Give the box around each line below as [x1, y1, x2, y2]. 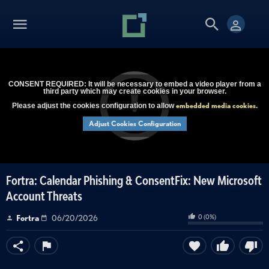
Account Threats [6, 189, 82, 203]
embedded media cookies [175, 101, 256, 110]
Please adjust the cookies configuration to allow [11, 101, 176, 110]
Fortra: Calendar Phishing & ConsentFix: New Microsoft [6, 173, 262, 187]
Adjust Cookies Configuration [88, 119, 181, 128]
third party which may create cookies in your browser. [43, 87, 226, 95]
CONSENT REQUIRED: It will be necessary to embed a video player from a [8, 80, 261, 88]
